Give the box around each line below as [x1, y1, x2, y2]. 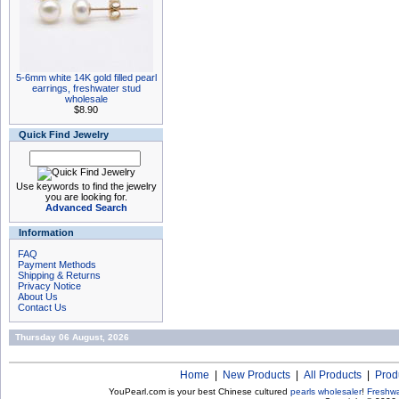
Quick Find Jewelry [19, 129, 109, 140]
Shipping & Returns [18, 270, 101, 281]
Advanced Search [45, 202, 127, 213]
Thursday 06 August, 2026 [10, 332, 134, 342]
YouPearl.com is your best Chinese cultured [109, 387, 290, 396]
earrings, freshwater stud [31, 83, 141, 94]
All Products [304, 369, 362, 381]
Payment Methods [18, 259, 96, 270]
